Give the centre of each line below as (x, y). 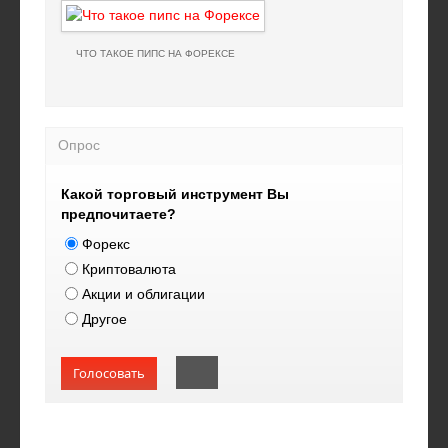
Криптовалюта (129, 269)
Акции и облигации (143, 294)
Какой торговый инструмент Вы (175, 194)
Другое (104, 319)
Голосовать (109, 373)
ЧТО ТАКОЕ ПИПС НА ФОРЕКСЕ (155, 54)
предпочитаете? (118, 214)
